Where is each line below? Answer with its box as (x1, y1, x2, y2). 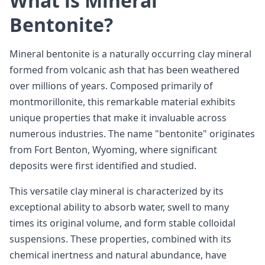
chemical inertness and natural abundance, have (9, 248, 227, 261)
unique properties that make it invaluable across (9, 111, 227, 124)
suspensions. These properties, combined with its (9, 232, 231, 245)
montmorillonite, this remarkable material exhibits (9, 95, 235, 108)
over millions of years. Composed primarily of (9, 79, 213, 92)
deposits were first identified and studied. (9, 159, 196, 172)
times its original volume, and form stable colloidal (9, 216, 235, 230)
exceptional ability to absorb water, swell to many (9, 201, 229, 214)
